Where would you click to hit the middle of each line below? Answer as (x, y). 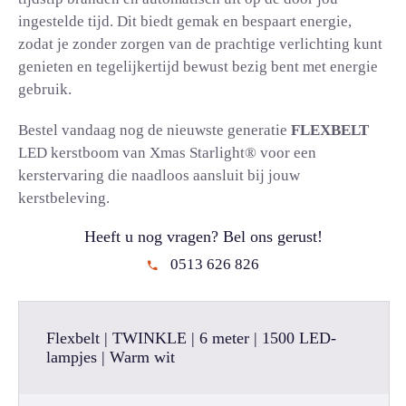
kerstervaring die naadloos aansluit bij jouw (159, 175)
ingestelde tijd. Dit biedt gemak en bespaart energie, (185, 21)
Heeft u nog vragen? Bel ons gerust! (203, 237)
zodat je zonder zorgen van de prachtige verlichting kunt (200, 44)
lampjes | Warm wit (111, 357)
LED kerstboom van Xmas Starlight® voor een (167, 153)
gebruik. (45, 89)
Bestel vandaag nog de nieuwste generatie (155, 130)
